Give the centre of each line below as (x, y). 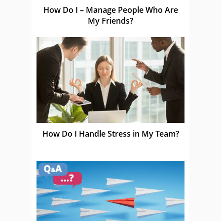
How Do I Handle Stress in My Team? (110, 133)
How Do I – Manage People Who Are (110, 10)
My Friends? (110, 20)
